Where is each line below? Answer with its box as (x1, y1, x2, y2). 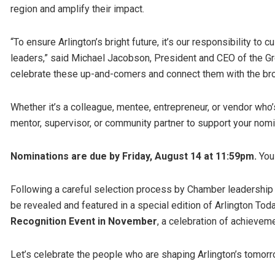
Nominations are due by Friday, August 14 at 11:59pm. (10, 150, 259, 162)
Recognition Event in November (10, 215, 157, 227)
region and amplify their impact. (10, 2, 144, 15)
